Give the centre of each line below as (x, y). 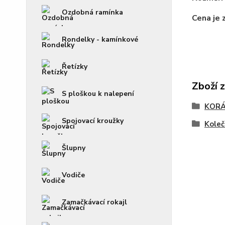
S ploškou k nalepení (98, 94)
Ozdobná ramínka (92, 12)
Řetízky (75, 67)
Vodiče (73, 175)
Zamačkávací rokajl (94, 202)
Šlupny (74, 148)
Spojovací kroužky (93, 121)
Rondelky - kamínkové (100, 39)
